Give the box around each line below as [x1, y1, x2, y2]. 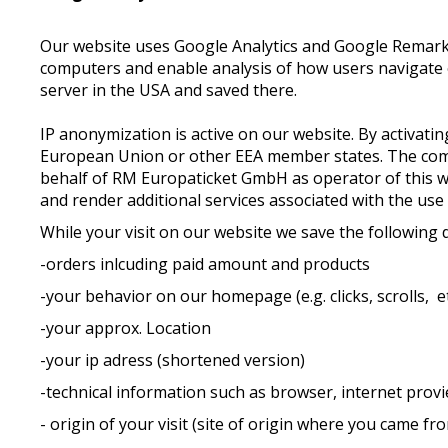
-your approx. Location [40, 317, 212, 339]
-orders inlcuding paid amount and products [40, 253, 371, 275]
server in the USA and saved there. [40, 79, 302, 101]
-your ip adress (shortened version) [40, 349, 306, 371]
